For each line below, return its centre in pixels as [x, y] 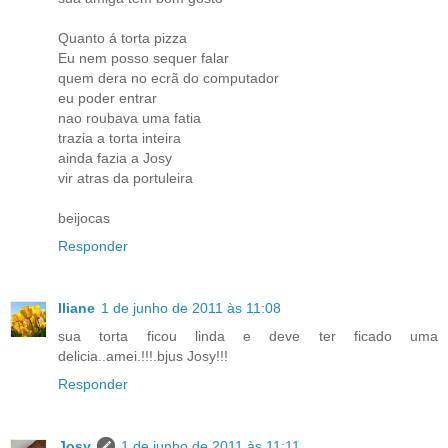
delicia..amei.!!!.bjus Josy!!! [143, 356]
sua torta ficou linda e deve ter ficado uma [248, 336]
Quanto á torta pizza [122, 38]
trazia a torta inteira [119, 138]
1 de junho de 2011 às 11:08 [191, 308]
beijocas [84, 218]
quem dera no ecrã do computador [168, 78]
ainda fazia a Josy [115, 158]
